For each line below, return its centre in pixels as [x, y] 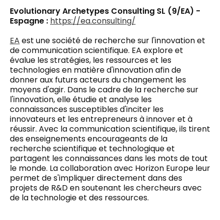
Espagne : [30, 21]
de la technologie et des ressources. [79, 197]
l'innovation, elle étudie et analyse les [81, 99]
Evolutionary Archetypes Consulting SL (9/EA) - [105, 11]
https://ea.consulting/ [93, 21]
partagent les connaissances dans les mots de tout [109, 158]
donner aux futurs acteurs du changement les [98, 80]
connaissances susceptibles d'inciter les [87, 109]
